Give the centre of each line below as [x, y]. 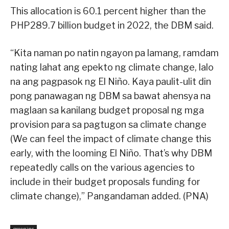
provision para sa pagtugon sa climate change [108, 125]
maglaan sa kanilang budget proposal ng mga [107, 110]
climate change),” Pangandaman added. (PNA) [109, 196]
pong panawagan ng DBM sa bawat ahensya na [110, 96]
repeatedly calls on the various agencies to [102, 168]
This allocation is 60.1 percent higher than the [108, 11]
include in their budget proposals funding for [105, 182]
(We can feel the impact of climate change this [111, 139]
